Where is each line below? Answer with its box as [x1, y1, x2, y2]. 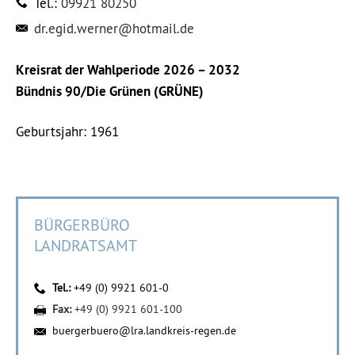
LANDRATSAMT [34, 235, 137, 255]
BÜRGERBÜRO [34, 215, 130, 235]
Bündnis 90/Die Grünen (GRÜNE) [16, 82, 204, 100]
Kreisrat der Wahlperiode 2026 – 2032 [16, 61, 240, 78]
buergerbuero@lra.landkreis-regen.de [52, 323, 236, 338]
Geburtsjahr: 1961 [16, 123, 119, 140]
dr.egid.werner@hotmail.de [34, 20, 194, 37]
